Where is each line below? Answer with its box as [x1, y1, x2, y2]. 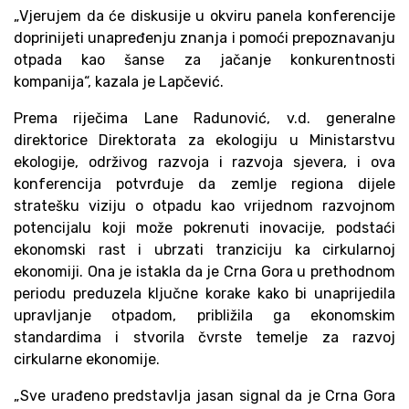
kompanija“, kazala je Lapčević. [14, 73, 224, 90]
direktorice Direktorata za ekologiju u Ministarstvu [14, 131, 395, 149]
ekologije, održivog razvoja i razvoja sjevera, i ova [14, 153, 395, 171]
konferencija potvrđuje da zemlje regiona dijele [14, 175, 395, 193]
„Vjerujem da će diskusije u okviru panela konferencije [14, 7, 395, 25]
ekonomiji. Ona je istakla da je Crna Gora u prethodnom [14, 263, 395, 280]
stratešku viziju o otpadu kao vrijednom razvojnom [14, 197, 395, 215]
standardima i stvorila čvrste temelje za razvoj [14, 329, 395, 346]
